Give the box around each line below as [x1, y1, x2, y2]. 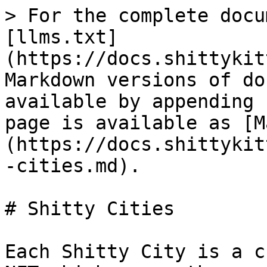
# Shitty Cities [5, 198, 175, 219]
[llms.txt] [5, 26, 118, 48]
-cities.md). [5, 155, 141, 176]
